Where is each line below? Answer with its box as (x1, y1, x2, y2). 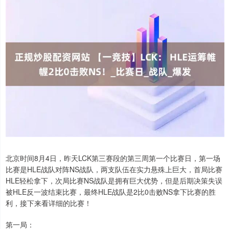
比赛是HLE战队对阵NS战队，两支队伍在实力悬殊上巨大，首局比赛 (6, 164, 222, 175)
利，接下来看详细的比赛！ (6, 198, 91, 209)
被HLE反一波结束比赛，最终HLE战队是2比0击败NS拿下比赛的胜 (6, 187, 216, 197)
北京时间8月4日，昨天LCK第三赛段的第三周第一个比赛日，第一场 (6, 153, 220, 164)
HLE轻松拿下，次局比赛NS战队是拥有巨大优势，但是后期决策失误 (6, 175, 222, 186)
